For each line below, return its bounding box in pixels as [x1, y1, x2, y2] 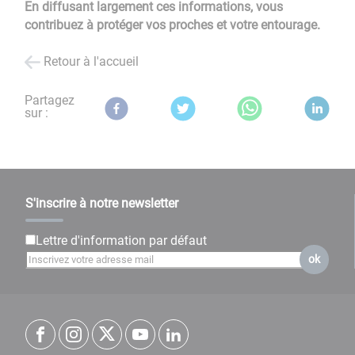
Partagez [25, 93, 75, 109]
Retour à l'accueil [44, 54, 139, 70]
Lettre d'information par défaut [36, 233, 207, 249]
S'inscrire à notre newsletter [25, 196, 178, 212]
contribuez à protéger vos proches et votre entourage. [25, 17, 321, 33]
